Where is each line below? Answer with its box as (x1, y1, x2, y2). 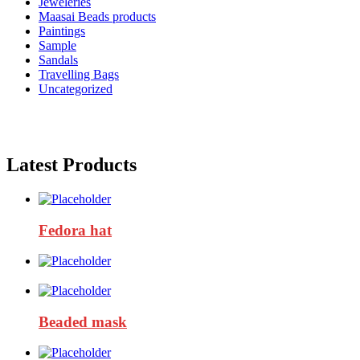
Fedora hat (39, 221, 112, 239)
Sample (39, 39, 76, 52)
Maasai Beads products (39, 10, 156, 23)
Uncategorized (39, 82, 112, 96)
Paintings (39, 24, 85, 38)
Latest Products (6, 153, 137, 175)
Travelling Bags (39, 67, 119, 81)
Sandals (39, 53, 78, 67)
